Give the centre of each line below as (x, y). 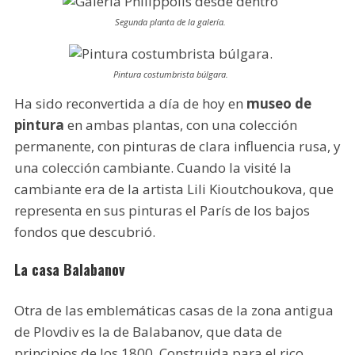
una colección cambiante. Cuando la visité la (153, 168)
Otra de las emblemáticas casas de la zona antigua (174, 311)
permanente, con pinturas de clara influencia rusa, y (177, 147)
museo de (279, 104)
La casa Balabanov (69, 270)
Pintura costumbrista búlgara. (170, 74)
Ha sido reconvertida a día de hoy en (130, 104)
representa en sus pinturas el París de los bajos (162, 211)
